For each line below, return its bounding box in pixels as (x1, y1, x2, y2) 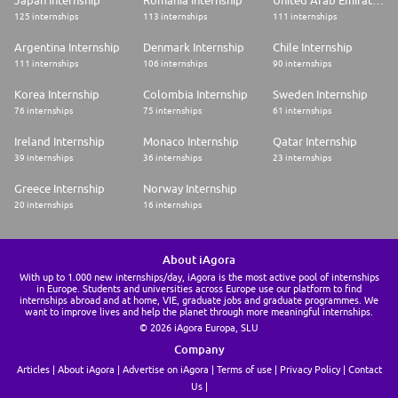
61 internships (272, 105, 331, 116)
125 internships (14, 11, 78, 22)
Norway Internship (143, 181, 238, 196)
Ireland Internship (14, 134, 105, 149)
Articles (16, 363, 50, 376)
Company (173, 342, 225, 357)
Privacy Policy (279, 363, 340, 376)
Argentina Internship (14, 40, 120, 55)
